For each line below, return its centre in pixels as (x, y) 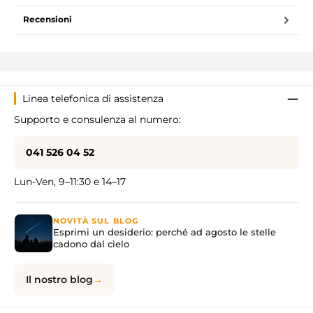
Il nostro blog (59, 279)
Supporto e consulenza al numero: (97, 119)
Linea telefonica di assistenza (93, 98)
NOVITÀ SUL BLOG (96, 221)
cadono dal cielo (91, 244)
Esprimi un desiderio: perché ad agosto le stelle (165, 232)
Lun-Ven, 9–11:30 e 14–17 (70, 181)
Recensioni (48, 20)
